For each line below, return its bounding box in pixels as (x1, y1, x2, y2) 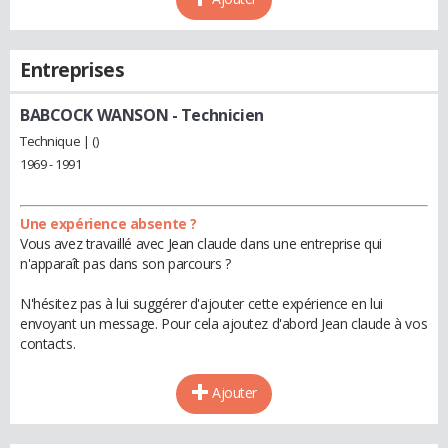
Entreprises (20, 57, 125, 83)
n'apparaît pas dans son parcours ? (20, 253, 231, 273)
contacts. (20, 333, 76, 353)
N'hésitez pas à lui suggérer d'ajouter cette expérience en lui (20, 293, 383, 313)
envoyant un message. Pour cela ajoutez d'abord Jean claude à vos (20, 313, 428, 333)
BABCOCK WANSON (20, 104, 169, 126)
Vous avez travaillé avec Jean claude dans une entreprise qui (20, 233, 382, 253)
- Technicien (168, 104, 264, 126)
